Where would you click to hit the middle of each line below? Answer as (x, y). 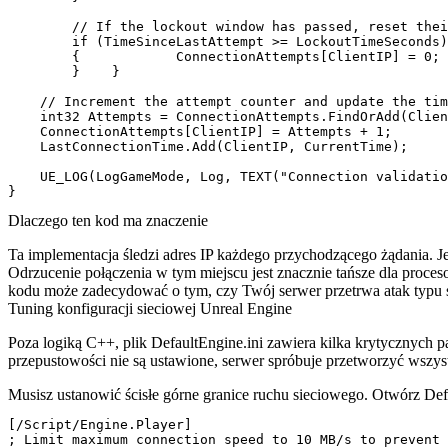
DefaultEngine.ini (207, 343)
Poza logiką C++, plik (79, 343)
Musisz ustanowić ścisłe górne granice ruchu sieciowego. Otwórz (216, 395)
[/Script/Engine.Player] (100, 425)
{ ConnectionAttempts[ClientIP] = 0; (224, 57)
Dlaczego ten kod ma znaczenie (108, 221)
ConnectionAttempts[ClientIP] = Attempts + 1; (200, 132)
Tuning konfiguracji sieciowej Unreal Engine (150, 309)
